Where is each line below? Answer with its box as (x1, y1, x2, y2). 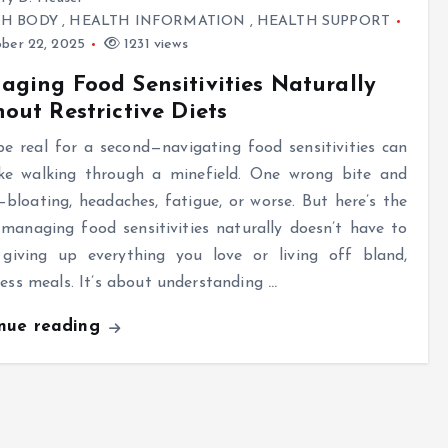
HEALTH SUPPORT (256, 14, 391, 30)
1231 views (119, 37, 188, 53)
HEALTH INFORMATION (69, 14, 246, 30)
